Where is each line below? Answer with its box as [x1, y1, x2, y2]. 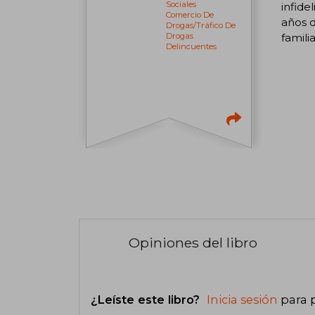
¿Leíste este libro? [91, 292, 203, 307]
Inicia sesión [207, 292, 278, 307]
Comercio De [166, 10, 214, 20]
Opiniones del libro [129, 234, 257, 252]
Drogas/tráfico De [166, 20, 236, 31]
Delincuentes [166, 41, 217, 52]
